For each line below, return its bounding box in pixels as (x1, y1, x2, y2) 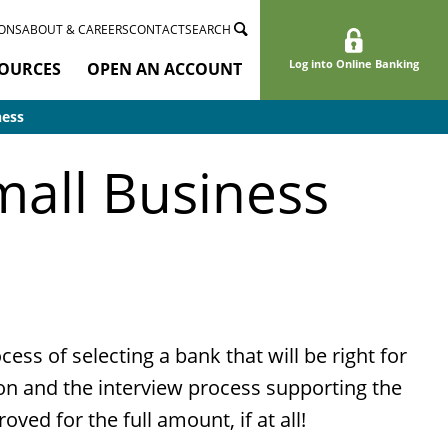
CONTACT (128, 20, 185, 37)
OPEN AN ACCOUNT (87, 58, 243, 80)
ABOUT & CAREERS (21, 20, 129, 37)
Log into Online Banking (289, 56, 419, 72)
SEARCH (184, 20, 234, 37)
